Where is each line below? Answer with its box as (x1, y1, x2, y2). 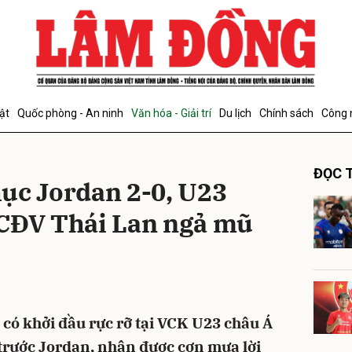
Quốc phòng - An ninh (17, 107, 123, 119)
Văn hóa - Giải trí (131, 107, 211, 119)
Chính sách (259, 107, 313, 119)
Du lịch (219, 107, 251, 119)
